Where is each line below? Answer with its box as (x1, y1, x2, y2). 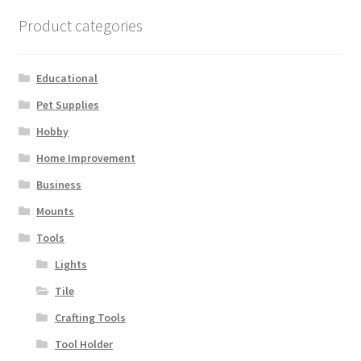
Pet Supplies (36, 98, 100, 113)
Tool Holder (54, 337, 113, 352)
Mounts (36, 204, 75, 219)
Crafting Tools (54, 310, 126, 326)
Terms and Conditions (18, 6, 139, 23)
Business (36, 177, 82, 193)
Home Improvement (36, 151, 136, 166)
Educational (36, 71, 98, 86)
